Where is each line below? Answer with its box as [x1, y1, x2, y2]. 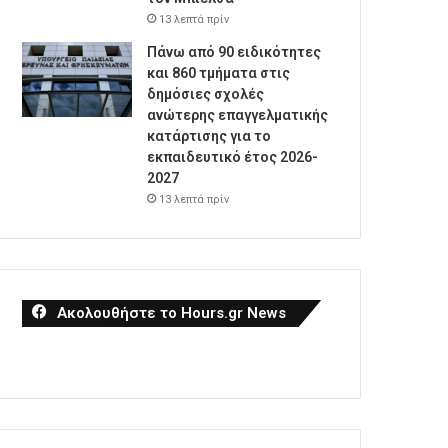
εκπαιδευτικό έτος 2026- [147, 149, 319, 165]
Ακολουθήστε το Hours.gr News [57, 304, 287, 322]
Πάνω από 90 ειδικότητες [147, 44, 322, 60]
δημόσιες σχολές [147, 86, 265, 102]
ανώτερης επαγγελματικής [147, 107, 329, 123]
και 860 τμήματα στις [147, 65, 291, 81]
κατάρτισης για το [147, 128, 272, 144]
